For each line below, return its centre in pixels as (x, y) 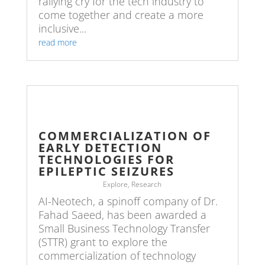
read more (57, 42)
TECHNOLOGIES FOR (106, 159)
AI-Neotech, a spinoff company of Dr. (128, 201)
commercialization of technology (117, 255)
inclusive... (62, 28)
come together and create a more (121, 14)
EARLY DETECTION (100, 147)
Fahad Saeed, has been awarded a (122, 214)
